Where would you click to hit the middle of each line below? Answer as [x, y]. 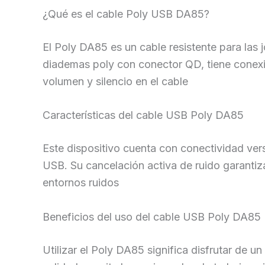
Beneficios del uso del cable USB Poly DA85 [152, 217]
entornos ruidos [81, 183]
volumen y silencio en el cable [115, 81]
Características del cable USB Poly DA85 [143, 115]
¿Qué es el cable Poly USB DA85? [126, 14]
